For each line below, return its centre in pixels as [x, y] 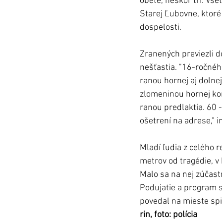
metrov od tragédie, [177, 162]
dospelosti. [162, 28]
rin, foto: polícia [168, 215]
